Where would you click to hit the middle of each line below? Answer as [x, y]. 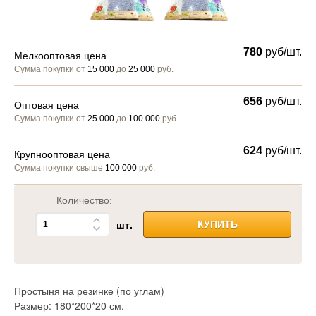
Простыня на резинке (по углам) [89, 291]
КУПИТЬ [217, 225]
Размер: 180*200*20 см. [69, 306]
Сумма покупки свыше [60, 168]
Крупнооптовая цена [62, 154]
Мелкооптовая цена [60, 55]
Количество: [84, 200]
